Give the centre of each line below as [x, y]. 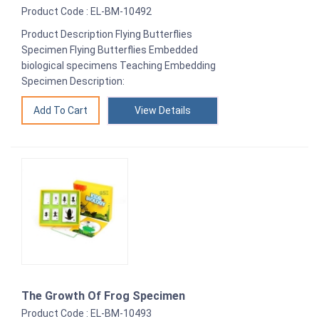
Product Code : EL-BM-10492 [87, 11]
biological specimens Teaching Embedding [119, 65]
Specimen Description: [73, 81]
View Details [163, 110]
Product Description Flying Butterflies [107, 34]
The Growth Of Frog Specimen [103, 296]
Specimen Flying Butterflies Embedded [110, 49]
